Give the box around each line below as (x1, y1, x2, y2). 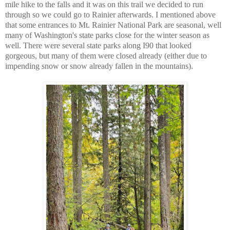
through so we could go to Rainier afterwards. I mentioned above (5, 10, 216, 19)
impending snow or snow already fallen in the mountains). (5, 61, 193, 70)
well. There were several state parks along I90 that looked (5, 41, 191, 50)
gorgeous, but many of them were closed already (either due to (5, 51, 207, 60)
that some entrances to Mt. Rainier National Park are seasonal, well (5, 20, 221, 29)
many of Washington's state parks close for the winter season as (5, 30, 209, 40)
